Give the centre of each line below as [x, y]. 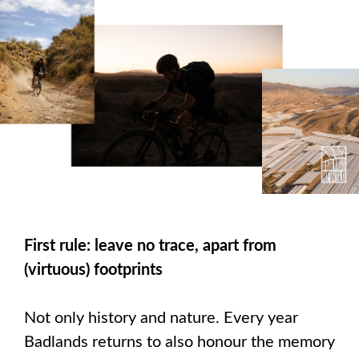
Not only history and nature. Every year [161, 318]
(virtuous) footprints [93, 270]
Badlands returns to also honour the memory [179, 342]
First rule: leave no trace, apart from [150, 246]
